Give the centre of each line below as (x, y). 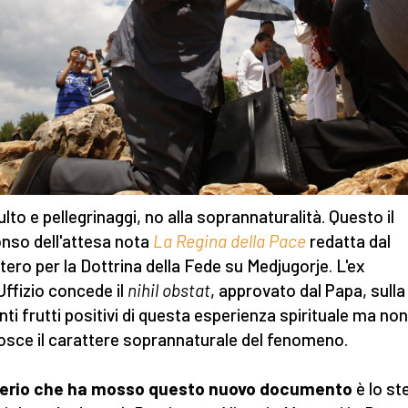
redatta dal (348, 241)
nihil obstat (167, 290)
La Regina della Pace (229, 241)
